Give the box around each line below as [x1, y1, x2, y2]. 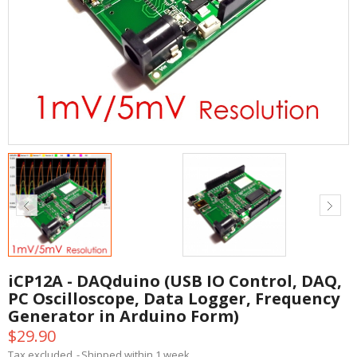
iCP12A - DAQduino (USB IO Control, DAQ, [8, 270, 342, 292]
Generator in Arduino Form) [8, 305, 239, 327]
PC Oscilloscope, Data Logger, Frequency [8, 288, 339, 309]
